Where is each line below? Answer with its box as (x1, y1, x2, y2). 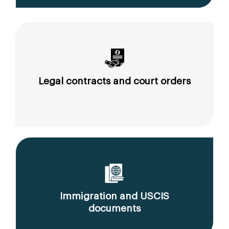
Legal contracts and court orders (38, 76, 191, 86)
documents (88, 203, 141, 213)
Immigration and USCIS (60, 191, 169, 201)
